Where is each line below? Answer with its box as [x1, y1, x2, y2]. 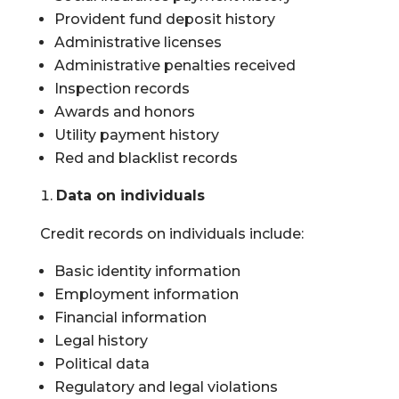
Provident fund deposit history [53, 11, 275, 28]
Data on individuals [55, 187, 205, 204]
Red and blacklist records [53, 150, 238, 167]
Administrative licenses [53, 34, 222, 51]
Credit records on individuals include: [39, 225, 304, 242]
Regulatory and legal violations [53, 379, 278, 395]
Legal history [53, 332, 148, 349]
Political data [53, 355, 150, 372]
